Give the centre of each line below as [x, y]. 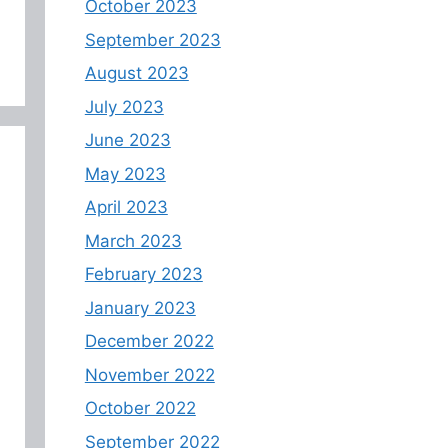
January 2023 [140, 307]
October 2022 [140, 408]
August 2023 [136, 73]
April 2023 [126, 207]
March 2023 [133, 240]
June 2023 [127, 140]
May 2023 [125, 173]
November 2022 [149, 374]
